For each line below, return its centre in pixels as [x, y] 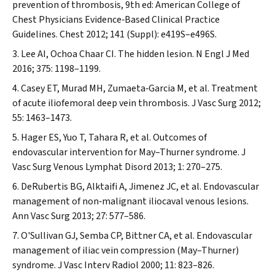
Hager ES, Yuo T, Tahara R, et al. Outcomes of [114, 137]
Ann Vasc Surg [41, 216]
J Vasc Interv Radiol [98, 265]
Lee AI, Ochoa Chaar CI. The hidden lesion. [108, 54]
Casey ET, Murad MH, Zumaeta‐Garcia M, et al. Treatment [139, 88]
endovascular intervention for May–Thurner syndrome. [127, 152]
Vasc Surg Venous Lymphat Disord [82, 167]
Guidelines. [36, 34]
